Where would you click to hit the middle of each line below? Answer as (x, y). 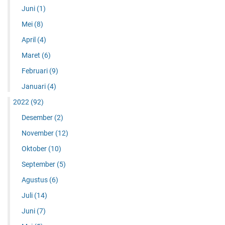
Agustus (35, 180)
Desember (38, 118)
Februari (35, 71)
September (39, 164)
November (38, 133)
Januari (34, 87)
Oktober (35, 149)
